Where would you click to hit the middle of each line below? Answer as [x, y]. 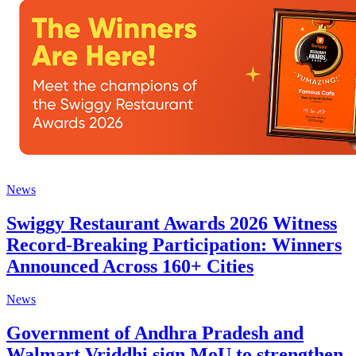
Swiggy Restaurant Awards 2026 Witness [172, 223]
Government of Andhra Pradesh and [155, 333]
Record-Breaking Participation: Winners [174, 244]
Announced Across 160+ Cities [130, 266]
